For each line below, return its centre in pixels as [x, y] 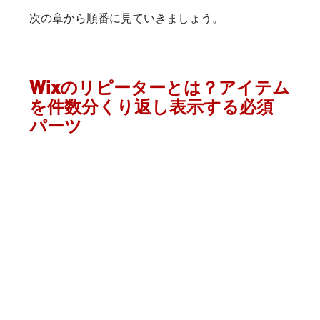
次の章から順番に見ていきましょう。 [126, 18]
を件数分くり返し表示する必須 [151, 107]
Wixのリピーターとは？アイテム [159, 87]
